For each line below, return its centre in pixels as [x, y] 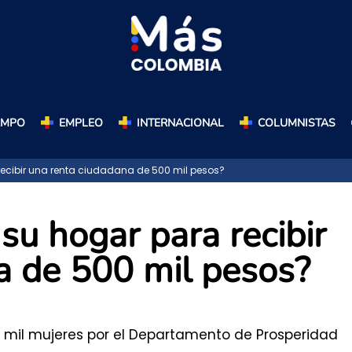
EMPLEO [81, 123]
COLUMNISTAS [296, 123]
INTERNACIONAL [180, 123]
